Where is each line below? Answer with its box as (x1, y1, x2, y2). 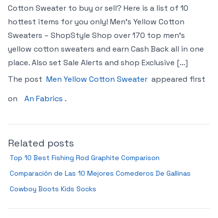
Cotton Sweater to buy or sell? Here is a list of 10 (8, 3, 188, 13)
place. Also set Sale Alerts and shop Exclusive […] (8, 57, 188, 68)
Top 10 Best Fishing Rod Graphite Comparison (10, 153, 160, 162)
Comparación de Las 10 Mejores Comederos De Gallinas (10, 169, 191, 178)
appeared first (149, 74, 205, 84)
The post (8, 74, 44, 84)
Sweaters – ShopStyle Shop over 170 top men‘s (8, 30, 185, 40)
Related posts (8, 137, 74, 149)
